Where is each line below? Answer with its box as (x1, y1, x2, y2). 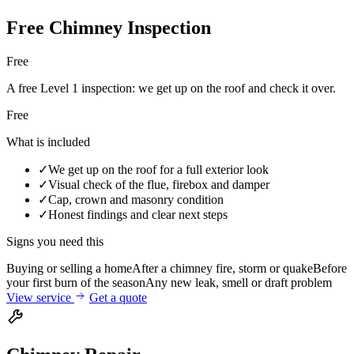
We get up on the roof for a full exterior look (48, 163, 269, 177)
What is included (6, 135, 90, 149)
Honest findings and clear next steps (48, 208, 228, 222)
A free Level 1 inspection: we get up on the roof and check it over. (6, 81, 336, 96)
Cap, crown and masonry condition (48, 193, 224, 207)
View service (6, 291, 74, 305)
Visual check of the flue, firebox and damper (48, 178, 269, 192)
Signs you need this (6, 235, 104, 249)
